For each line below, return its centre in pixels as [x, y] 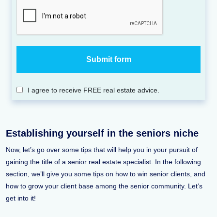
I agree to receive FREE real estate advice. [93, 90]
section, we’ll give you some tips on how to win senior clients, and [106, 174]
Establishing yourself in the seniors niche [102, 133]
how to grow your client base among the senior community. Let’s [104, 186]
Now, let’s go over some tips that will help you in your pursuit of [102, 149]
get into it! [22, 198]
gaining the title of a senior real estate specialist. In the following [103, 162]
